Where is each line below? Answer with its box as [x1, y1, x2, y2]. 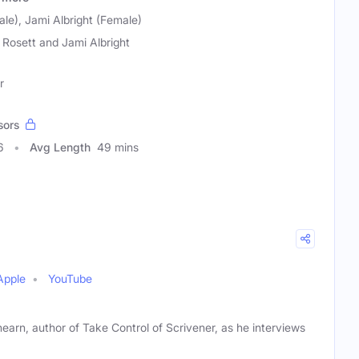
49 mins [97, 139, 139, 154]
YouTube [48, 271, 92, 285]
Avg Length [30, 139, 91, 154]
